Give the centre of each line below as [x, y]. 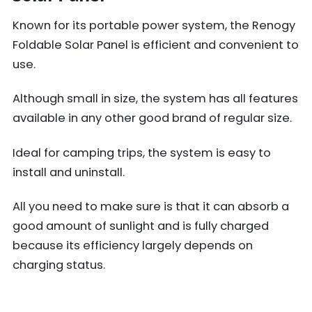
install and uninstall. [69, 172]
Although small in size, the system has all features [155, 99]
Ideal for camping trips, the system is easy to [142, 153]
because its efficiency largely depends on [133, 246]
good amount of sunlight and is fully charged [141, 226]
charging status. [59, 265]
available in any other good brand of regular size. [152, 118]
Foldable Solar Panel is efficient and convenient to [156, 45]
